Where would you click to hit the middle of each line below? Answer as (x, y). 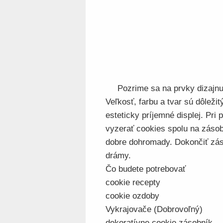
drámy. (118, 156)
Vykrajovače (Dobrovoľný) (154, 209)
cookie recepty (133, 182)
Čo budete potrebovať (146, 169)
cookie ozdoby (132, 196)
